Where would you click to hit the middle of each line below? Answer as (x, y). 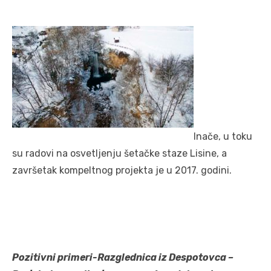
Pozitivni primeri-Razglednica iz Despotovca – (123, 257)
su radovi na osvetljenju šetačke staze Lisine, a (119, 153)
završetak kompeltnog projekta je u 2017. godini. (122, 170)
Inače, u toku (223, 136)
